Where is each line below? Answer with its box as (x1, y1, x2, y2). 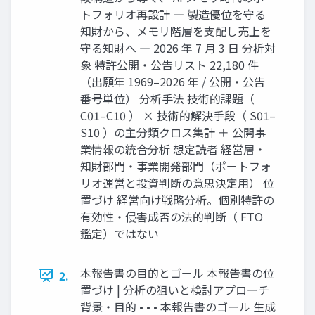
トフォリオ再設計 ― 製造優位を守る (80, 5, 266, 22)
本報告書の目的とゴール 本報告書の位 (80, 264, 274, 281)
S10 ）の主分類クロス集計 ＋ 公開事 (80, 123, 266, 141)
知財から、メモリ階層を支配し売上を (80, 22, 271, 39)
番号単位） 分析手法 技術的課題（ (80, 89, 255, 107)
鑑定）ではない (80, 224, 159, 242)
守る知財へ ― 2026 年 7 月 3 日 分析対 (80, 39, 276, 56)
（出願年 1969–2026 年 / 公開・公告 (80, 72, 265, 90)
